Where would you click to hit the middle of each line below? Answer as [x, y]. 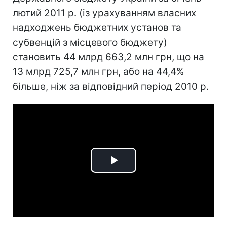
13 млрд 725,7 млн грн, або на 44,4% [98, 72]
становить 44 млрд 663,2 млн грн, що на [108, 57]
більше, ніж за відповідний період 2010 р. [111, 86]
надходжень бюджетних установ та [97, 28]
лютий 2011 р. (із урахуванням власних [104, 13]
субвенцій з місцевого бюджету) [90, 42]
